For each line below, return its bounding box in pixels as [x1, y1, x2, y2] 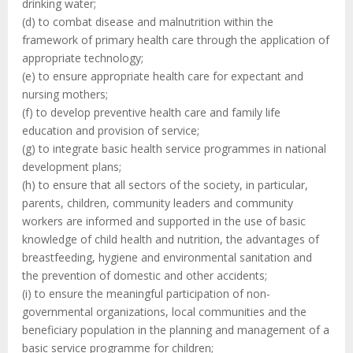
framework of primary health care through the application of [22, 32, 329, 48]
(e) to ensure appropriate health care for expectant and [22, 69, 303, 84]
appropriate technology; [22, 50, 143, 66]
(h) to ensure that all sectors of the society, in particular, [22, 177, 308, 193]
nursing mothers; [22, 87, 108, 102]
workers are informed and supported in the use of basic [22, 214, 306, 229]
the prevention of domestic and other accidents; [22, 268, 267, 284]
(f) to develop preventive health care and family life [22, 105, 281, 121]
